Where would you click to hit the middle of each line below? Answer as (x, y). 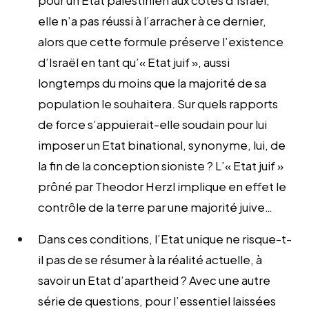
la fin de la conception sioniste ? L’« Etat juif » (161, 165)
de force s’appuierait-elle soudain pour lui (152, 124)
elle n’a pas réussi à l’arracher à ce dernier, (152, 20)
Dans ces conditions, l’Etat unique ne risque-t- (165, 238)
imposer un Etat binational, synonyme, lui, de (162, 144)
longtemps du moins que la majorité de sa (152, 82)
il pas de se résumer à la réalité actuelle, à (150, 259)
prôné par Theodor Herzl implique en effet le (162, 186)
